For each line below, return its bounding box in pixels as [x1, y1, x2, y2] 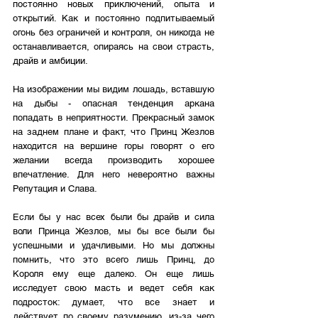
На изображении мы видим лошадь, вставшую [13, 84, 214, 95]
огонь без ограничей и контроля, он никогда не [13, 27, 214, 38]
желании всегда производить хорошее [13, 155, 214, 166]
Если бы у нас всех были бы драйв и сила [13, 212, 214, 223]
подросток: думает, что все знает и [13, 297, 214, 308]
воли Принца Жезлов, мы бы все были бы [13, 226, 214, 237]
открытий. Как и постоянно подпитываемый [13, 13, 214, 24]
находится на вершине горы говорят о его [13, 141, 214, 152]
